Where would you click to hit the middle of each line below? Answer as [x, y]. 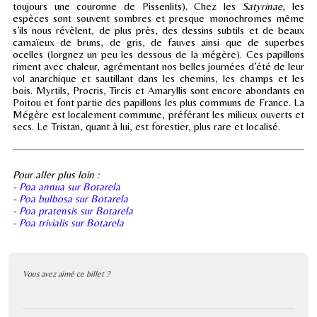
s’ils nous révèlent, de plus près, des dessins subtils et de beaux [158, 30]
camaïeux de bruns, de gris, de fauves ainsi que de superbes [158, 42]
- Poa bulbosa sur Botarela [70, 198]
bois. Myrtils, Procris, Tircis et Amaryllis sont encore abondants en [158, 90]
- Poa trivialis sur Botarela [68, 222]
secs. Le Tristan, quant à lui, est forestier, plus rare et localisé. [146, 126]
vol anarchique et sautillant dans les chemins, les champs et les [158, 78]
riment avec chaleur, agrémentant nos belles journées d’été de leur [158, 66]
